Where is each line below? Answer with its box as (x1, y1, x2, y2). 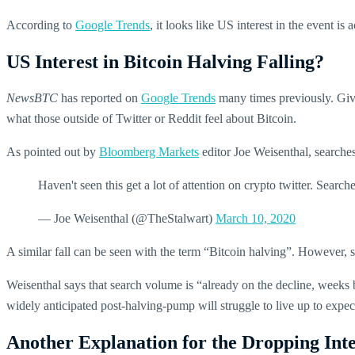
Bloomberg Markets (99, 144, 199, 158)
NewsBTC (6, 90, 58, 105)
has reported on (58, 90, 141, 105)
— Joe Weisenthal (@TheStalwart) (38, 211, 216, 225)
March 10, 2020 (216, 211, 296, 225)
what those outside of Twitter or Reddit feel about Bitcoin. (6, 111, 296, 125)
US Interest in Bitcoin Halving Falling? (6, 51, 324, 72)
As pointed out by (6, 144, 99, 158)
